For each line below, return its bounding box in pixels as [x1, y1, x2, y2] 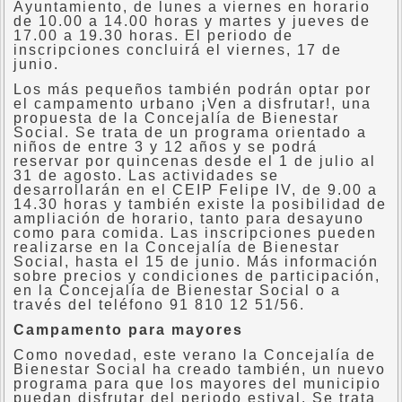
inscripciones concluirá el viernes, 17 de [13, 42, 342, 57]
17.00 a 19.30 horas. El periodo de [13, 28, 293, 43]
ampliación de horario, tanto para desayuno [13, 211, 364, 226]
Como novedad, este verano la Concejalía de [13, 347, 376, 363]
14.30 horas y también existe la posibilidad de [13, 197, 387, 212]
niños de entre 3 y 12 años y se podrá [13, 139, 318, 154]
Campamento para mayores [13, 322, 243, 337]
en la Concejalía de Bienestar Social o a [13, 283, 341, 298]
